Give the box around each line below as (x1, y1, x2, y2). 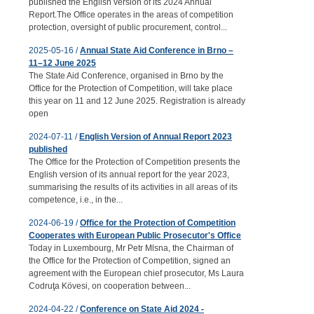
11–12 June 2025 (29, 58, 96, 68)
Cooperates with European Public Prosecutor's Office (29, 231, 241, 240)
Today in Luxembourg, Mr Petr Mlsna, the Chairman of (29, 243, 233, 253)
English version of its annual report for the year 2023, (29, 170, 229, 179)
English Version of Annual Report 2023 (79, 132, 232, 142)
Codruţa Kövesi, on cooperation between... (29, 281, 191, 291)
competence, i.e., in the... (29, 195, 123, 205)
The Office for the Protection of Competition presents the (29, 157, 240, 167)
